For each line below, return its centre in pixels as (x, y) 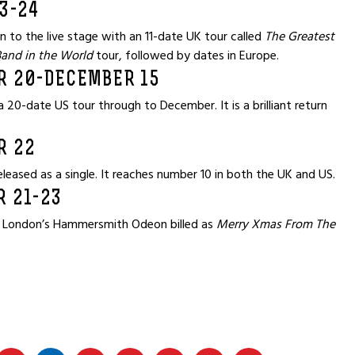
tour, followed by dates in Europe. (186, 55)
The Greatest (300, 36)
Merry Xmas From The (276, 224)
